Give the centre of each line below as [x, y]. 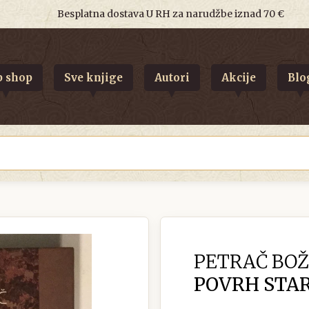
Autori [172, 77]
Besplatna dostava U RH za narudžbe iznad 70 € [170, 14]
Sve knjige [93, 77]
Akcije [238, 77]
